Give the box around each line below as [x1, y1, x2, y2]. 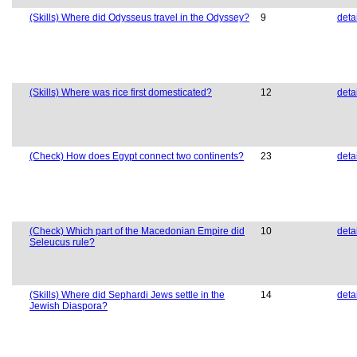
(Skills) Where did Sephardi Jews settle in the [29, 289, 225, 301]
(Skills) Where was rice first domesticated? [29, 87, 212, 99]
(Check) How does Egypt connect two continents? [29, 151, 244, 163]
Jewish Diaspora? [29, 300, 108, 312]
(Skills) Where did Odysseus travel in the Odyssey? [29, 12, 249, 24]
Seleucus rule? [29, 237, 95, 249]
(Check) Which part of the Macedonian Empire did [29, 226, 245, 237]
